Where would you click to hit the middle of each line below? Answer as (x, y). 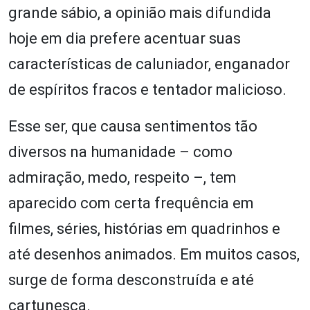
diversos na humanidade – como (120, 152)
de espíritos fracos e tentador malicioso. (147, 89)
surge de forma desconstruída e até (131, 280)
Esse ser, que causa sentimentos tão (133, 126)
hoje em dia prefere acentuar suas (125, 38)
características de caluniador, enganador (149, 64)
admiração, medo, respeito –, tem (122, 177)
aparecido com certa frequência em (131, 203)
